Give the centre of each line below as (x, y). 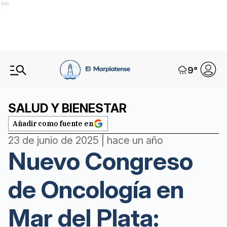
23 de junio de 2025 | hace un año (86, 140)
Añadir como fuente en (53, 124)
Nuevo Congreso (101, 161)
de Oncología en (96, 189)
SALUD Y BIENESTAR (67, 108)
